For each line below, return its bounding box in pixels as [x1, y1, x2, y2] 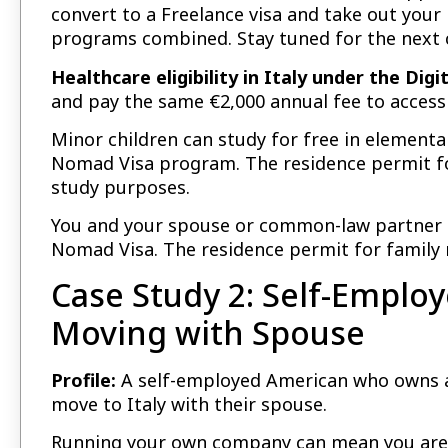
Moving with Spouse [51, 310, 365, 354]
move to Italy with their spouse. [51, 391, 327, 416]
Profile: [51, 367, 116, 392]
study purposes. [51, 175, 190, 200]
